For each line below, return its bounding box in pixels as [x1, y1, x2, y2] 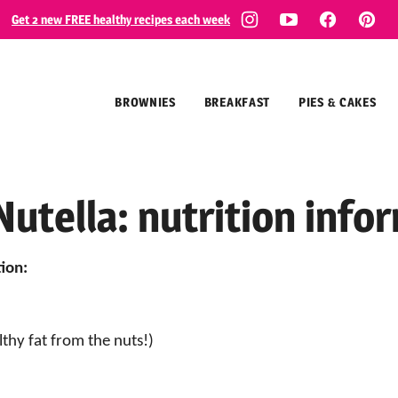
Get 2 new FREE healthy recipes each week [12, 12, 230, 27]
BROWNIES [115, 94, 176, 109]
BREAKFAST [203, 94, 271, 109]
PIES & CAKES [298, 94, 377, 109]
